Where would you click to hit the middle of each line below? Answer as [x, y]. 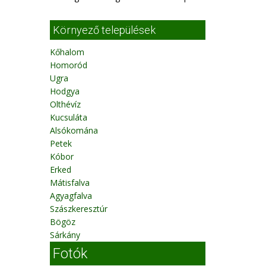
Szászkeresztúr [78, 209]
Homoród [68, 65]
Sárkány [65, 235]
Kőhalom [67, 52]
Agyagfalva [71, 196]
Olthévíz [65, 104]
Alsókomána [74, 130]
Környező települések [104, 30]
